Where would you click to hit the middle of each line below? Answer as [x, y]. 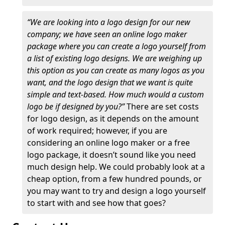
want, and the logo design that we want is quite [110, 82]
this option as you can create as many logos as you [116, 70]
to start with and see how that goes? [96, 203]
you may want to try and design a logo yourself [117, 191]
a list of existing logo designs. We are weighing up [115, 58]
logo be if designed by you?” [76, 106]
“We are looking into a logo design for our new [109, 22]
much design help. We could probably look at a [116, 167]
